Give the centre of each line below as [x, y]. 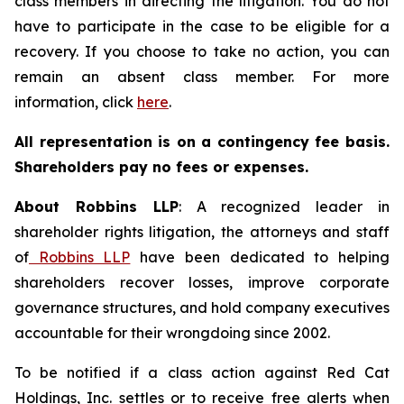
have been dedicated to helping [260, 257]
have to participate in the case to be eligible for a [202, 26]
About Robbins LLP [96, 207]
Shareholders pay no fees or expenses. [161, 167]
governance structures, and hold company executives [202, 308]
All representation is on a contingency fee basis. [202, 142]
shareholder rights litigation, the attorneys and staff [202, 232]
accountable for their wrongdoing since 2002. [172, 333]
